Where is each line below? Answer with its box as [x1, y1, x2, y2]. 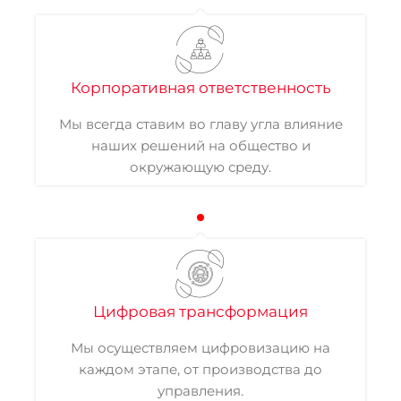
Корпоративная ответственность [70, 79, 331, 97]
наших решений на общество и [90, 137, 311, 154]
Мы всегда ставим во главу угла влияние [58, 115, 343, 132]
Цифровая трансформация [93, 303, 308, 320]
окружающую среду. [130, 158, 271, 175]
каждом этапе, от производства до [79, 361, 322, 378]
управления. [158, 382, 243, 399]
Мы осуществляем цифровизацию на [71, 339, 330, 356]
